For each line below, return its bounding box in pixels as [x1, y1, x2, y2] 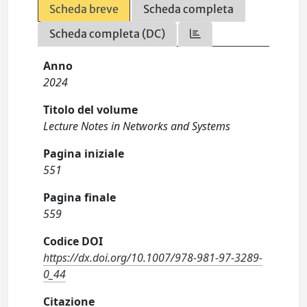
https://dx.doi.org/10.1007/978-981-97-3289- [43, 250, 263, 265]
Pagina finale [43, 190, 116, 205]
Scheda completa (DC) [49, 27, 166, 40]
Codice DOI [43, 234, 103, 249]
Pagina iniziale [43, 146, 125, 161]
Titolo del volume [43, 102, 138, 117]
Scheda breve [49, 2, 119, 16]
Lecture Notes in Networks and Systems [43, 119, 231, 134]
